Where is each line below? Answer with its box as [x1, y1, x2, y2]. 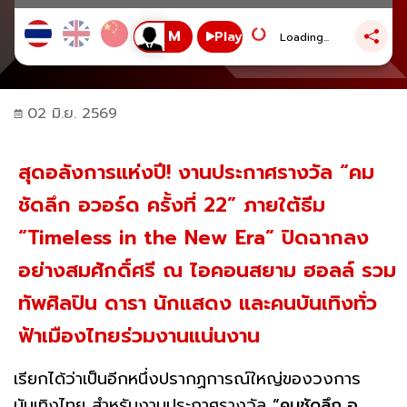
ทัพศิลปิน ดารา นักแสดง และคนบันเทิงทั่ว [18, 287, 377, 318]
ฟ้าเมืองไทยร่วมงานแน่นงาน [18, 320, 260, 351]
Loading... [279, 29, 329, 46]
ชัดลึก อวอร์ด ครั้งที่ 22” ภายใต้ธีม [18, 189, 325, 220]
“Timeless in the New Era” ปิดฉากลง [18, 222, 369, 253]
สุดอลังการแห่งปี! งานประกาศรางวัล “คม [18, 156, 374, 187]
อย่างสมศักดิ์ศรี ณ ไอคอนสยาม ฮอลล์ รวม [18, 254, 396, 285]
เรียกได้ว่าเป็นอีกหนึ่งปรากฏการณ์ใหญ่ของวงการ [14, 365, 361, 392]
